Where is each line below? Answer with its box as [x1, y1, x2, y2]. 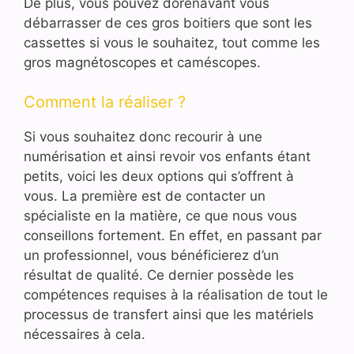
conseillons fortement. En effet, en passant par [24, 228, 322, 244]
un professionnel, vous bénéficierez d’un [24, 247, 279, 264]
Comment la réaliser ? [24, 92, 186, 112]
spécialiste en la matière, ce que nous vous [24, 208, 297, 224]
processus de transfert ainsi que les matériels [24, 307, 314, 323]
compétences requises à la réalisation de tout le [24, 287, 328, 303]
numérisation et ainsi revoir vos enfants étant [24, 149, 311, 165]
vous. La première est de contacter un [24, 188, 265, 205]
